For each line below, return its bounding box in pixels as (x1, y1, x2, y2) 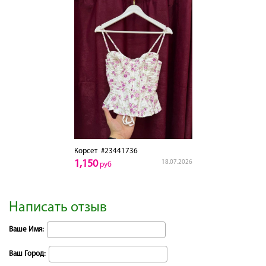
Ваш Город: (9, 249, 46, 258)
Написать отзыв (9, 200, 107, 215)
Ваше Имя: (9, 225, 44, 233)
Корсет (74, 147, 97, 155)
